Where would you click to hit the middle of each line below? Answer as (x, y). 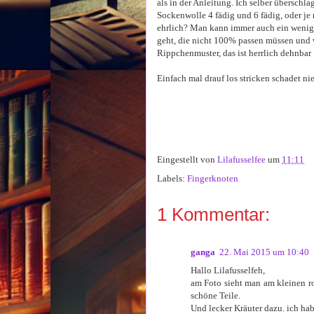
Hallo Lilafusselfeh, (228, 270)
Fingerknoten (213, 178)
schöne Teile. (216, 295)
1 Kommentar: (213, 214)
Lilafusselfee (241, 159)
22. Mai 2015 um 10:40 (264, 252)
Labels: (172, 178)
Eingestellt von (187, 159)
